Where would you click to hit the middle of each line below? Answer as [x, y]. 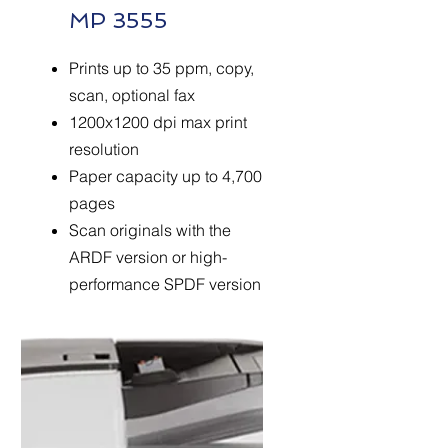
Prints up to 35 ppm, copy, [161, 68]
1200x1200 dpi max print [158, 122]
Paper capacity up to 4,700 [165, 176]
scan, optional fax [132, 95]
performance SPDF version [165, 284]
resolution [104, 149]
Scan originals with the [150, 230]
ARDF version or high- [148, 257]
